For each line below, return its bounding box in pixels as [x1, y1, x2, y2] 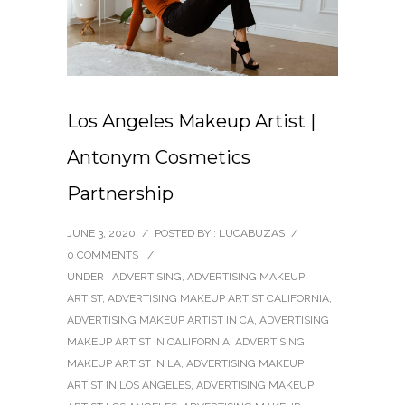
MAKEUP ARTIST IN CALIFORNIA [67, 334, 230, 348]
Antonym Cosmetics [67, 146, 250, 168]
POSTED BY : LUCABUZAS [155, 226, 285, 240]
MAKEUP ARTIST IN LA [67, 356, 181, 370]
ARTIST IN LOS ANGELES [67, 378, 191, 391]
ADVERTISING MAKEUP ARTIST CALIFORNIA [108, 291, 329, 305]
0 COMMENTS [67, 248, 138, 261]
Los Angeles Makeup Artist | [67, 109, 316, 132]
